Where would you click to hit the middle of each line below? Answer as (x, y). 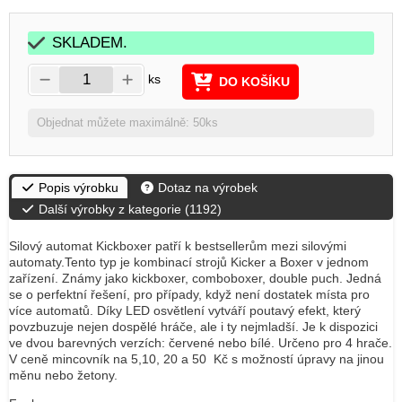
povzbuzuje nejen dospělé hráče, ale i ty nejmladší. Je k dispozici (193, 327)
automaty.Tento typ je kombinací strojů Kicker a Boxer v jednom (189, 262)
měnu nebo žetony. (63, 375)
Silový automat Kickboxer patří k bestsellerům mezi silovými (178, 246)
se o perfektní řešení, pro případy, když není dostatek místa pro (189, 294)
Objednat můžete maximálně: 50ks (127, 123)
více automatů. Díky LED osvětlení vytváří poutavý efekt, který (185, 310)
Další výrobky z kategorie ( (112, 209)
